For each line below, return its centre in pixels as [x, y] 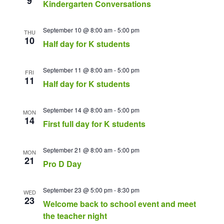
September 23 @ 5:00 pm [78, 190]
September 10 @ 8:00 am [78, 30]
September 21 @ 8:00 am [78, 150]
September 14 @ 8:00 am [78, 110]
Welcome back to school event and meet [119, 204]
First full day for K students [94, 124]
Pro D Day [62, 164]
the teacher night [75, 216]
